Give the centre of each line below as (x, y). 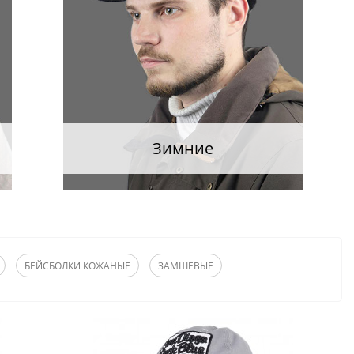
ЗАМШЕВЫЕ (186, 266)
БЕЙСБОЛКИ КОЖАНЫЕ (77, 266)
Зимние (183, 149)
